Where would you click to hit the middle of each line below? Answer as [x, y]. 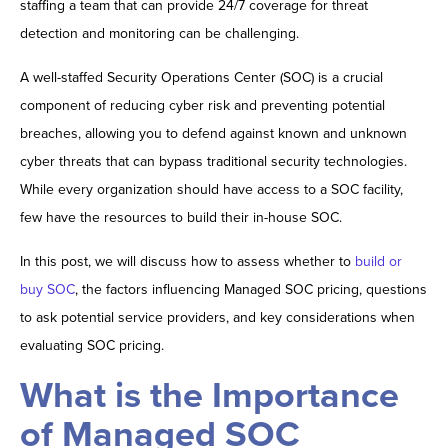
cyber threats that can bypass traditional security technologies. [213, 162]
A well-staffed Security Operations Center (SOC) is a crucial [201, 78]
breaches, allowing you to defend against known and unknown [213, 134]
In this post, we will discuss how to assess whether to [187, 262]
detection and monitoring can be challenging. [159, 34]
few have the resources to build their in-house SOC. [181, 218]
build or [378, 262]
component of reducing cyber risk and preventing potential [202, 106]
